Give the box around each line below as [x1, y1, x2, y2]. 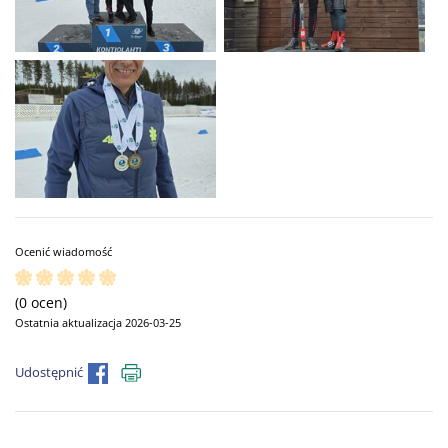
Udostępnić [15, 364, 83, 382]
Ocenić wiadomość [15, 244, 112, 260]
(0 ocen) [15, 292, 67, 312]
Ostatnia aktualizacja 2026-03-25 [15, 315, 181, 331]
